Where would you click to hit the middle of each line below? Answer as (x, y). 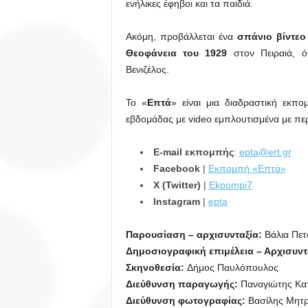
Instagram (176, 202)
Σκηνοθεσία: (156, 268)
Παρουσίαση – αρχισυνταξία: (195, 235)
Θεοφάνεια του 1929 (176, 53)
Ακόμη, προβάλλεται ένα (181, 37)
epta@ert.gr (265, 152)
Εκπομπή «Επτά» (247, 169)
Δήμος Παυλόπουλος (232, 268)
